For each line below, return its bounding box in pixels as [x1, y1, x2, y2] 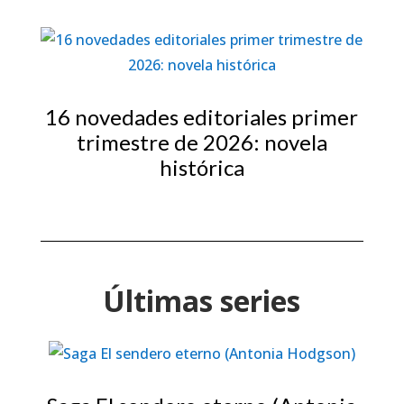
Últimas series [103, 281, 301, 321]
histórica [159, 154, 244, 181]
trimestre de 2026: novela [76, 129, 327, 156]
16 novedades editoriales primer [45, 104, 359, 131]
